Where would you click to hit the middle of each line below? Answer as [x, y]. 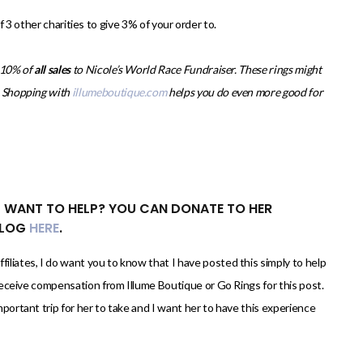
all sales [53, 70]
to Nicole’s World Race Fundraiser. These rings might [196, 70]
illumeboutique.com [119, 92]
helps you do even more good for [245, 92]
